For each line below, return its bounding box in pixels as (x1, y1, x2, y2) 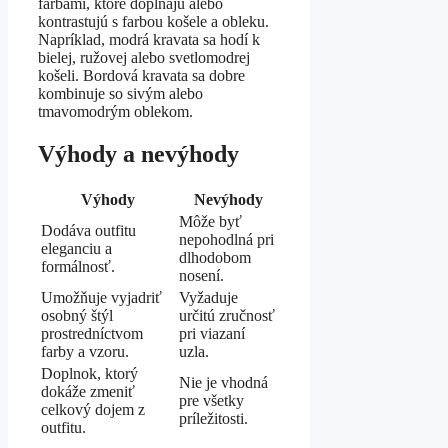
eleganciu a (41, 240, 112, 258)
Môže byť (179, 213, 242, 231)
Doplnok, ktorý (41, 365, 138, 383)
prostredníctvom (41, 325, 143, 343)
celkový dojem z (41, 401, 145, 419)
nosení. (179, 267, 224, 285)
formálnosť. (41, 258, 115, 276)
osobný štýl (41, 307, 113, 325)
